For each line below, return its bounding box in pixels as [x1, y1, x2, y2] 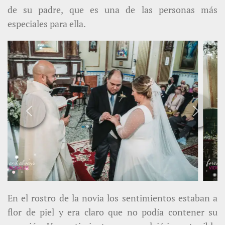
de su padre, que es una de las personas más [8, 4, 217, 16]
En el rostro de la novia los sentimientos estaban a [8, 192, 217, 204]
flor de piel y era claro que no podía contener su [8, 206, 217, 218]
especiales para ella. [8, 18, 86, 30]
